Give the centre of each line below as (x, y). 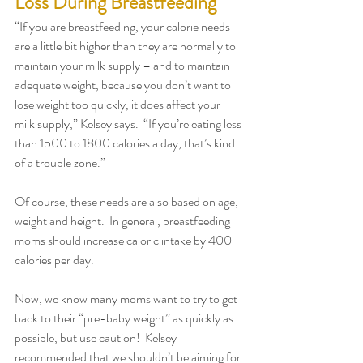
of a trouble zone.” (61, 162)
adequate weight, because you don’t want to (124, 84)
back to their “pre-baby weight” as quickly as (125, 318)
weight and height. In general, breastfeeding (124, 220)
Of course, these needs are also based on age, (128, 201)
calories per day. (57, 259)
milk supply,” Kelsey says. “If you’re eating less (129, 123)
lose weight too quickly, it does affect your (119, 104)
